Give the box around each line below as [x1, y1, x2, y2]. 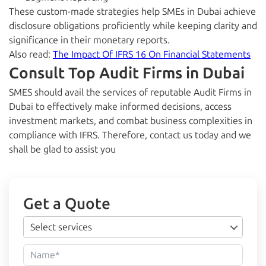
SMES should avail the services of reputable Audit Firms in [9, 87, 252, 99]
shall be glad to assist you [9, 144, 116, 156]
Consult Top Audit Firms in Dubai [9, 64, 245, 83]
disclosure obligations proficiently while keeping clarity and [9, 20, 257, 32]
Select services [30, 221, 92, 233]
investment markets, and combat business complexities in [9, 115, 252, 127]
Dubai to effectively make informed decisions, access [9, 101, 232, 113]
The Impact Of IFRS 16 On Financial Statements [53, 49, 251, 61]
